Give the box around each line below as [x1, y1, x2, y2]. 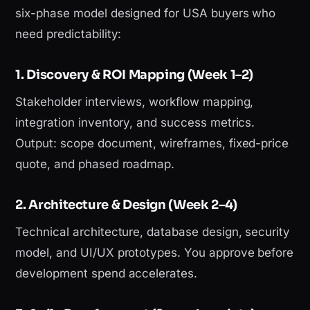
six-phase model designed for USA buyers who [15, 6, 276, 21]
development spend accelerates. [15, 266, 197, 281]
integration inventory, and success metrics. [15, 116, 255, 130]
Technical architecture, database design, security [15, 225, 291, 239]
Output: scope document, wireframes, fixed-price [15, 136, 289, 151]
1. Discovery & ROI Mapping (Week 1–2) [15, 67, 254, 83]
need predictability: [15, 27, 122, 42]
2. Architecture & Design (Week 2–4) [15, 197, 237, 213]
